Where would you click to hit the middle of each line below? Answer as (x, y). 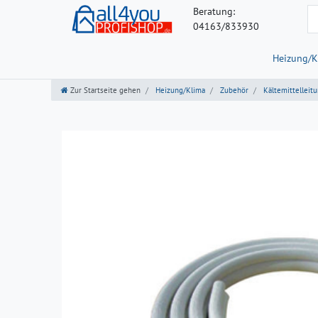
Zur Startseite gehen (105, 91)
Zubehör (233, 91)
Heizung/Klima (179, 91)
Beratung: (214, 11)
